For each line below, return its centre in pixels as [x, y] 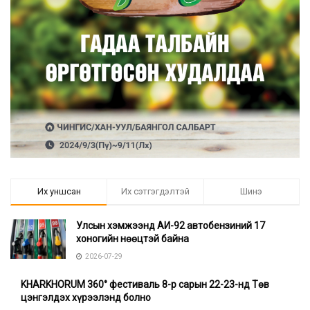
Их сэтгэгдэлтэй [155, 192]
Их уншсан [59, 192]
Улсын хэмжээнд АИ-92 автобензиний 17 [171, 226]
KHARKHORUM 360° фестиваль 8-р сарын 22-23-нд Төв [145, 285]
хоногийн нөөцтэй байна [133, 239]
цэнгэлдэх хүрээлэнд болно [86, 298]
